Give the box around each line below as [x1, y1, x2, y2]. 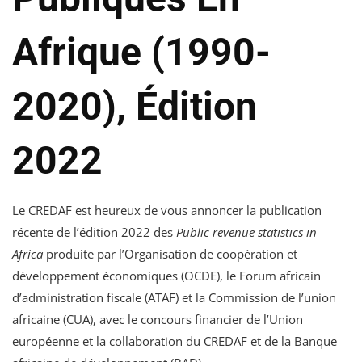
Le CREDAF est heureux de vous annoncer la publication [12, 202, 322, 219]
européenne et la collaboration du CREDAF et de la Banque [12, 333, 337, 350]
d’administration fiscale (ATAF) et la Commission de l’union [12, 289, 336, 306]
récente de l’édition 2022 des [12, 224, 176, 241]
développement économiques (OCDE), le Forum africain [12, 267, 321, 284]
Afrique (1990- [12, 29, 271, 76]
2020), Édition [12, 83, 257, 130]
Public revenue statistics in [176, 224, 317, 241]
